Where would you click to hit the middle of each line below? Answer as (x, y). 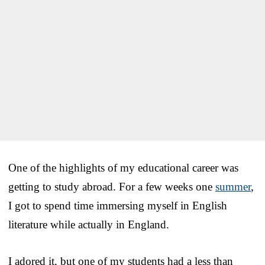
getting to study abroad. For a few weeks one (112, 187)
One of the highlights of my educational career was (123, 168)
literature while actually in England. (89, 225)
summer (233, 187)
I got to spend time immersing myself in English (118, 206)
